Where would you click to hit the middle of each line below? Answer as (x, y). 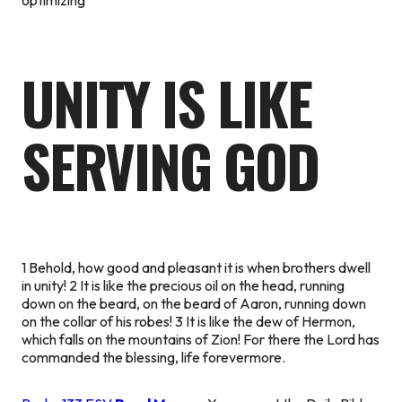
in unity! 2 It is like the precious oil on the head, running (183, 285)
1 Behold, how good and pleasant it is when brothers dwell (196, 267)
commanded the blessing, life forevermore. (153, 357)
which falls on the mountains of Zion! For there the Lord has (201, 339)
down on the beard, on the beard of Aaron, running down (194, 303)
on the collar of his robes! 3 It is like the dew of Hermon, (188, 321)
